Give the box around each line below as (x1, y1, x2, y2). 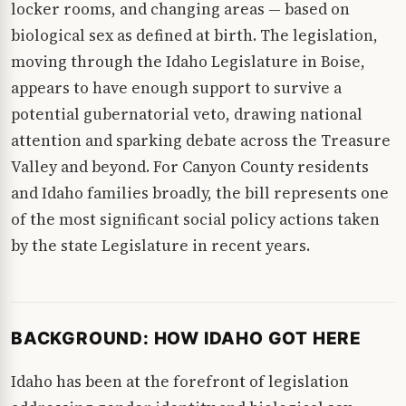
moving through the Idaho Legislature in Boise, (11, 50, 365, 72)
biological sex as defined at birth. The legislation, (11, 24, 378, 46)
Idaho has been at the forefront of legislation (11, 370, 349, 392)
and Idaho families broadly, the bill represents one (11, 181, 389, 204)
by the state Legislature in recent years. (11, 234, 310, 256)
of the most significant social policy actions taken (11, 208, 380, 230)
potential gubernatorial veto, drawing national (11, 102, 362, 125)
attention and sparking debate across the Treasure (11, 129, 391, 151)
